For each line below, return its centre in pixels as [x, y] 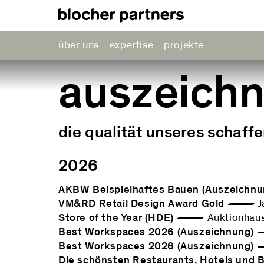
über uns [79, 45]
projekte [184, 45]
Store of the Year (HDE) [116, 218]
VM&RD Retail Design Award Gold [141, 204]
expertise [131, 45]
